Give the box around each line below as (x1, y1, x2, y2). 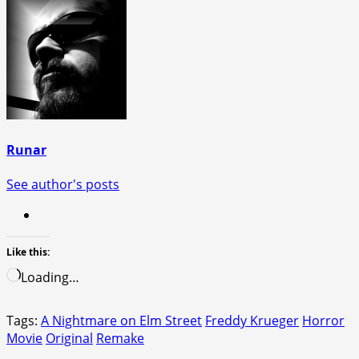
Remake (96, 329, 144, 347)
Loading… (21, 268, 79, 286)
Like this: (6, 244, 50, 259)
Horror (302, 311, 345, 329)
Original (46, 329, 93, 347)
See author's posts (6, 175, 119, 193)
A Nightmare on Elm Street (41, 311, 202, 329)
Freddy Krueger (205, 311, 299, 329)
